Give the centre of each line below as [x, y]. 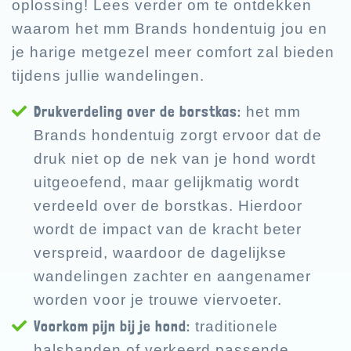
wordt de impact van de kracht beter [168, 230]
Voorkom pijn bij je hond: [112, 327]
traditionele [234, 327]
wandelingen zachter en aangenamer [172, 277]
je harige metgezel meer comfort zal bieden [173, 52]
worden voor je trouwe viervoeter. [158, 300]
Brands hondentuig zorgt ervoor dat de [178, 136]
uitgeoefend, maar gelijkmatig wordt [166, 183]
